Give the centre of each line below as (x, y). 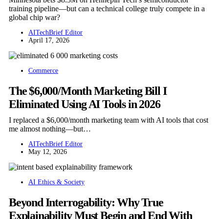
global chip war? (34, 17)
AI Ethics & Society (56, 182)
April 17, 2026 (49, 40)
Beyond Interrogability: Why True (86, 202)
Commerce (43, 70)
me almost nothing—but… (50, 129)
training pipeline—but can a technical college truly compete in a (107, 8)
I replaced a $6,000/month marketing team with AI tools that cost (109, 120)
